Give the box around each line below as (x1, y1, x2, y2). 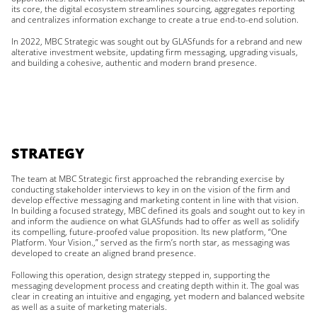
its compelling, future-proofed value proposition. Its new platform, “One (11, 226, 287, 238)
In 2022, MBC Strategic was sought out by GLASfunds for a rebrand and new (11, 35, 302, 47)
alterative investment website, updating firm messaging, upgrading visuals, (11, 46, 298, 58)
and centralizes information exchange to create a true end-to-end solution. (11, 13, 299, 25)
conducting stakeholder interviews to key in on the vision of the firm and (11, 183, 290, 195)
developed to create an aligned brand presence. (11, 247, 196, 259)
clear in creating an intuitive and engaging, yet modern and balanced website (11, 290, 305, 302)
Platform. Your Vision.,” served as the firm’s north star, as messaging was (11, 236, 290, 248)
